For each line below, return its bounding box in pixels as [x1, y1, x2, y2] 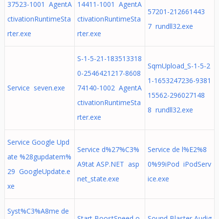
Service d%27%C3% [77, 145, 139, 154]
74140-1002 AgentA [77, 83, 142, 92]
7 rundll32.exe [147, 22, 193, 31]
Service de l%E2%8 [147, 145, 207, 154]
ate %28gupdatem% [7, 152, 71, 161]
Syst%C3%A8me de [7, 206, 69, 216]
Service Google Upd [7, 137, 69, 147]
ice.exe [147, 174, 169, 183]
